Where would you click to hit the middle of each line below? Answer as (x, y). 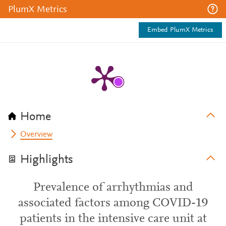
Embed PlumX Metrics (180, 30)
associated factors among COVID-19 (113, 203)
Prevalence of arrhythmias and (113, 188)
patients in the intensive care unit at (113, 219)
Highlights (47, 160)
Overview (37, 135)
